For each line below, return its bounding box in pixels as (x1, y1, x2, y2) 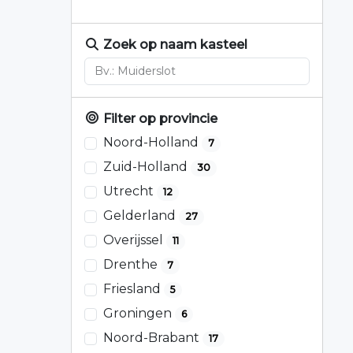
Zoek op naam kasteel (100, 36, 247, 52)
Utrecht (103, 184, 157, 199)
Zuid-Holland (103, 159, 191, 175)
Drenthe (103, 257, 161, 273)
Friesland (103, 281, 164, 297)
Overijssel (103, 232, 166, 248)
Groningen (103, 306, 175, 321)
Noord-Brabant (103, 330, 203, 346)
